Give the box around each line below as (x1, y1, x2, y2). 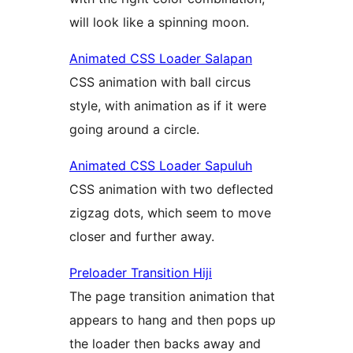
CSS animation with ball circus (69, 73, 251, 90)
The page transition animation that (69, 288, 275, 304)
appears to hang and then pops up (69, 311, 276, 328)
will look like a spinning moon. (69, 13, 249, 30)
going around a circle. (69, 121, 199, 137)
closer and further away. (69, 228, 214, 244)
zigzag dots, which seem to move (69, 204, 271, 221)
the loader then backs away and (69, 335, 261, 351)
